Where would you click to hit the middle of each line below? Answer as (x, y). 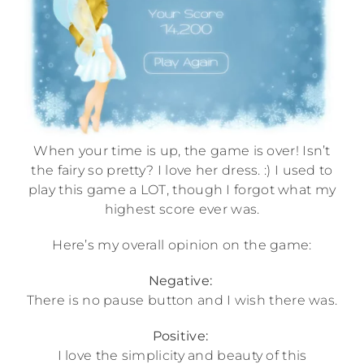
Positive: (182, 336)
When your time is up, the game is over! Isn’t (182, 151)
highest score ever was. (182, 210)
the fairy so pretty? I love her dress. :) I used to (182, 171)
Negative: (182, 281)
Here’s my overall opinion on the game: (182, 245)
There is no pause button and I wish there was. (182, 301)
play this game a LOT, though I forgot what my (182, 190)
